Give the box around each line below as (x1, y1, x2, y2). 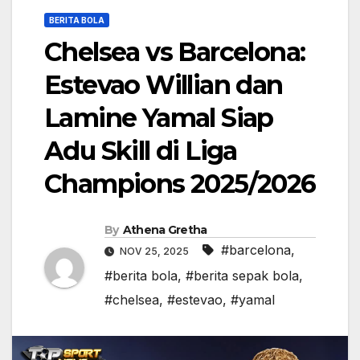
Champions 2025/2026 (44, 168, 316, 200)
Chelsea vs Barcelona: (44, 36, 305, 68)
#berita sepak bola (186, 268, 299, 284)
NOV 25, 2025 (117, 245, 191, 258)
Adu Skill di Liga (44, 135, 237, 167)
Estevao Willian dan (44, 69, 283, 101)
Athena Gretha (122, 223, 207, 238)
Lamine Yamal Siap (44, 102, 273, 134)
